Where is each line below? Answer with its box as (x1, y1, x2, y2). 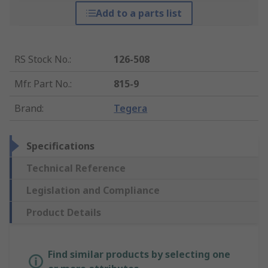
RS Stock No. (14, 53, 69, 66)
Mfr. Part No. (14, 77, 70, 91)
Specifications (26, 139, 95, 153)
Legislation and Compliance (26, 184, 160, 197)
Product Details (26, 206, 101, 220)
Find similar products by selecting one (48, 248, 230, 261)
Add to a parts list (95, 7, 182, 20)
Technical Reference (26, 162, 126, 175)
